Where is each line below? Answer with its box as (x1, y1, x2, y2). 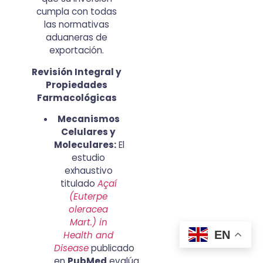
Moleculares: (54, 138, 117, 151)
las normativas (44, 18, 110, 31)
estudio (72, 151, 106, 164)
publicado (89, 241, 135, 254)
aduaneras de (46, 31, 108, 44)
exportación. (49, 44, 104, 57)
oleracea (69, 203, 109, 215)
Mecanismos (57, 112, 120, 125)
